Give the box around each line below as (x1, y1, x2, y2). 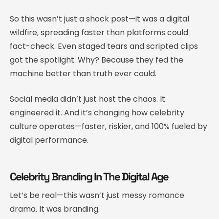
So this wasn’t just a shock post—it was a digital (10, 13, 189, 24)
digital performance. (10, 134, 88, 146)
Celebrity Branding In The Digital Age (10, 169, 168, 183)
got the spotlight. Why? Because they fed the (10, 54, 183, 66)
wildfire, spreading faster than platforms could (10, 26, 188, 38)
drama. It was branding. (10, 203, 100, 215)
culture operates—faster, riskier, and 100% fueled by (10, 120, 207, 132)
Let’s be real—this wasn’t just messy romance (10, 189, 184, 201)
